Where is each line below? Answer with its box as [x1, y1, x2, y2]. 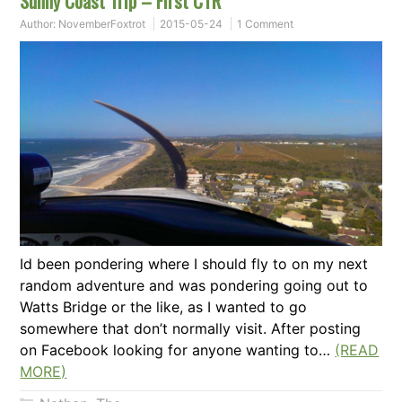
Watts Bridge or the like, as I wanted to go [20, 298, 308, 317]
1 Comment [237, 17, 294, 31]
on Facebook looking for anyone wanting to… [20, 341, 336, 360]
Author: [20, 17, 59, 31]
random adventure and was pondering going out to [20, 276, 369, 295]
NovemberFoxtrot [58, 17, 146, 31]
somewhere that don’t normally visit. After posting [20, 319, 362, 338]
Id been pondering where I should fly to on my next [20, 255, 369, 274]
